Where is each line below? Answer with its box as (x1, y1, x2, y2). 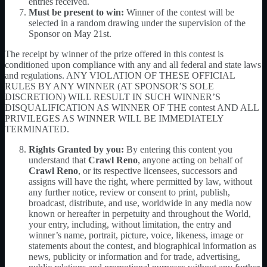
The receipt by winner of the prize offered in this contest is (5, 48, 223, 59)
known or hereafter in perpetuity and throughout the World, (29, 208, 251, 219)
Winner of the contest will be (126, 7, 234, 17)
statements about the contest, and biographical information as (29, 240, 256, 251)
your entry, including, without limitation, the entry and (29, 219, 231, 229)
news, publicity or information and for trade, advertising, (29, 251, 240, 262)
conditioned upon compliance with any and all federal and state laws (5, 59, 261, 70)
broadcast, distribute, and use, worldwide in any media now (29, 197, 252, 208)
